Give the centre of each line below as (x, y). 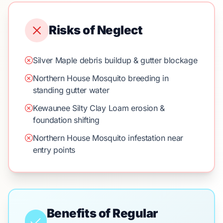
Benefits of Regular (102, 213)
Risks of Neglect (96, 30)
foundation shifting (66, 120)
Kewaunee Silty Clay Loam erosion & (99, 108)
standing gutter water (71, 90)
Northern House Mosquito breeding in (101, 78)
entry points (54, 150)
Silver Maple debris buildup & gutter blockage (115, 60)
